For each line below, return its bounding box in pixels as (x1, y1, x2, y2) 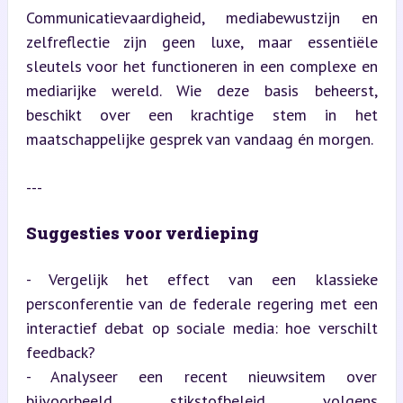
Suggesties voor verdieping (25, 221, 259, 244)
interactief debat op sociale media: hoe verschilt (25, 317, 378, 338)
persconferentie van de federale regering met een (25, 292, 378, 314)
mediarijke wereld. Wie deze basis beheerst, (25, 79, 378, 101)
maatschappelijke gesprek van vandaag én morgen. (25, 128, 373, 149)
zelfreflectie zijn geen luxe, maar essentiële (25, 31, 378, 52)
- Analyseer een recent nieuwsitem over (25, 365, 378, 387)
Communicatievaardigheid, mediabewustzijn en (25, 6, 378, 28)
